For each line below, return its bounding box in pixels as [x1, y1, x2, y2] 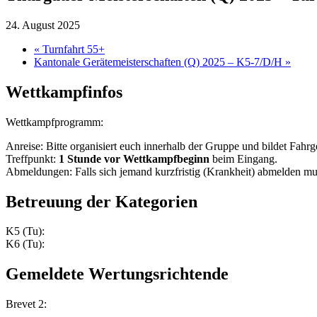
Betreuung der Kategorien [6, 192, 197, 211]
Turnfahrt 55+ [40, 42, 105, 55]
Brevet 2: [6, 298, 47, 311]
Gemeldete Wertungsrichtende [6, 265, 229, 284]
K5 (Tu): [6, 225, 45, 238]
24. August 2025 [6, 18, 80, 31]
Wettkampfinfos [6, 82, 122, 101]
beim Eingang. [209, 152, 277, 165]
